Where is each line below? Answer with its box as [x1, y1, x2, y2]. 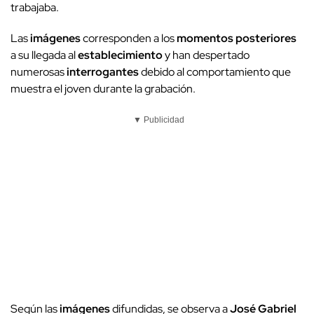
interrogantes [67, 64, 139, 80]
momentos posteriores [177, 31, 296, 46]
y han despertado [163, 48, 250, 63]
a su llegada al [11, 48, 78, 63]
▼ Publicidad [133, 115, 184, 125]
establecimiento [78, 48, 163, 63]
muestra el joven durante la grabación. [11, 81, 196, 97]
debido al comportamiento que [139, 64, 291, 80]
